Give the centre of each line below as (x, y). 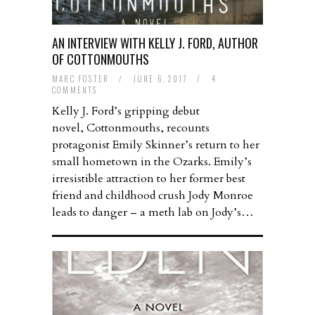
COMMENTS (75, 90)
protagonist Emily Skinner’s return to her (156, 145)
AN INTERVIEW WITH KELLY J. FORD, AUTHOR (155, 43)
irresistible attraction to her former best (149, 179)
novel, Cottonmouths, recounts (131, 128)
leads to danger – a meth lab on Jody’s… (153, 213)
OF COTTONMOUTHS (101, 59)
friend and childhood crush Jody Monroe (153, 196)
